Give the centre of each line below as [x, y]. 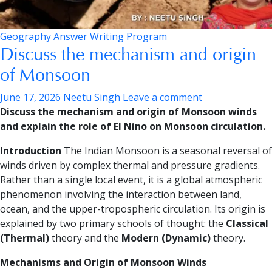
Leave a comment [162, 97]
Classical [247, 224]
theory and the [85, 238]
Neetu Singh [92, 97]
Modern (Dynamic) [166, 238]
